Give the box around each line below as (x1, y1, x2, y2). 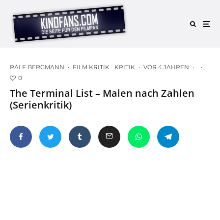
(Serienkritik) (10, 98, 72, 111)
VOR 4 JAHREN (143, 63, 189, 71)
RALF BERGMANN (10, 63, 64, 71)
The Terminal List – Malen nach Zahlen (10, 86, 194, 100)
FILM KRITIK (73, 63, 110, 71)
